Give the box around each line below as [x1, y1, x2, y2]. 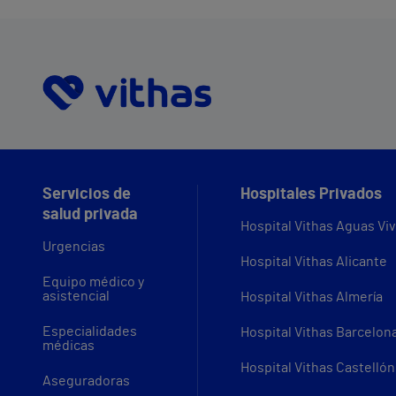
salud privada [42, 207, 138, 224]
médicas [42, 339, 95, 354]
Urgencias [42, 240, 105, 255]
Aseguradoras [42, 374, 130, 389]
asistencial [42, 289, 110, 304]
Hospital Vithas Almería [240, 290, 383, 305]
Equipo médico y [42, 275, 144, 290]
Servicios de [42, 187, 131, 203]
